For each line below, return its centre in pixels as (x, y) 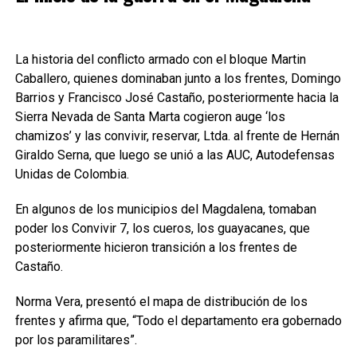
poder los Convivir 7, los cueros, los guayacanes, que (162, 228)
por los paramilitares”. (76, 340)
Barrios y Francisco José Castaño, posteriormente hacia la (177, 98)
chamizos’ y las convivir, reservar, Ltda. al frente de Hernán (177, 136)
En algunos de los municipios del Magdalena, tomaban (165, 209)
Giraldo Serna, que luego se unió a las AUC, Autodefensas (175, 155)
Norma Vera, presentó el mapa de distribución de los (161, 302)
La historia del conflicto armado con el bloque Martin (160, 59)
